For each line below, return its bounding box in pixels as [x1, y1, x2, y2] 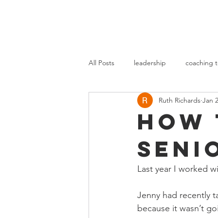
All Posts [89, 58, 114, 67]
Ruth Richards [159, 95, 200, 105]
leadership [134, 58, 166, 67]
